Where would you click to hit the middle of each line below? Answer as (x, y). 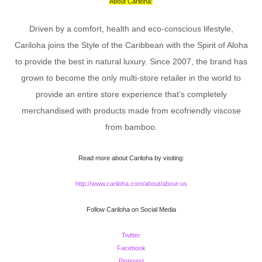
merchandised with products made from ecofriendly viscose (131, 111)
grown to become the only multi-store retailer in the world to (131, 78)
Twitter (133, 235)
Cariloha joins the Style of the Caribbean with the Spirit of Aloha (131, 45)
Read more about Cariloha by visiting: (133, 158)
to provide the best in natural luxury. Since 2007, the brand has (131, 62)
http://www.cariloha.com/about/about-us (133, 184)
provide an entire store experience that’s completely (131, 94)
